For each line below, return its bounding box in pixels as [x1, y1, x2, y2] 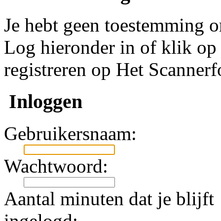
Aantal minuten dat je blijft [4, 187, 214, 209]
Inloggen [4, 90, 82, 113]
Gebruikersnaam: [4, 122, 137, 144]
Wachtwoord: [4, 155, 108, 177]
